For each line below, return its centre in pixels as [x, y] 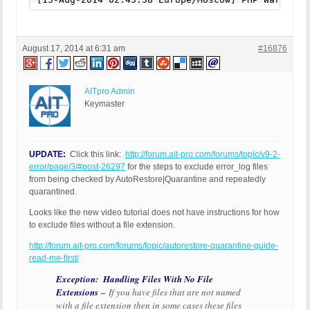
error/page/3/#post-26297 [77, 167]
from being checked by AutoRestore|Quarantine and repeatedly [147, 180]
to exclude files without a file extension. [102, 225]
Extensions [77, 292]
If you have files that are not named [173, 292]
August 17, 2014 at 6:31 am [74, 49]
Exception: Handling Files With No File [135, 279]
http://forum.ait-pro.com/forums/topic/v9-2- [203, 155]
